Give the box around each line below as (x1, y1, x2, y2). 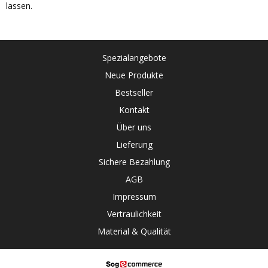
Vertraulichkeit (106, 208, 162, 220)
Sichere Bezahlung (98, 156, 170, 167)
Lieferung (115, 139, 153, 150)
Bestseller (115, 87, 153, 98)
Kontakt (118, 104, 150, 115)
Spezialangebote (102, 52, 166, 63)
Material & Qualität (97, 226, 171, 237)
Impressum (112, 191, 156, 202)
